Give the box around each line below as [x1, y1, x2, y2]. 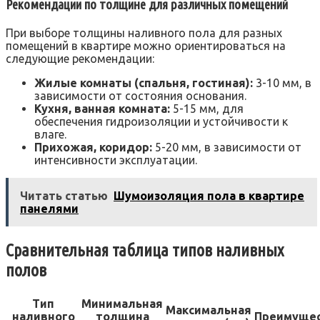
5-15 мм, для [170, 101, 244, 115]
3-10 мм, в [253, 76, 311, 89]
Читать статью [20, 189, 108, 202]
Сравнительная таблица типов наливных [6, 240, 284, 260]
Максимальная [166, 303, 251, 316]
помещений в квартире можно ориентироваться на [6, 39, 286, 52]
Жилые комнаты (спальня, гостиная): [34, 76, 253, 89]
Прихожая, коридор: [34, 140, 152, 154]
